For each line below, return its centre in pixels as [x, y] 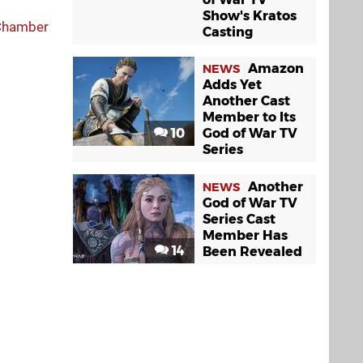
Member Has [245, 235]
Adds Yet [232, 85]
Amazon [276, 68]
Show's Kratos [250, 16]
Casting [228, 32]
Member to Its [249, 117]
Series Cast [239, 219]
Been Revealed [252, 251]
